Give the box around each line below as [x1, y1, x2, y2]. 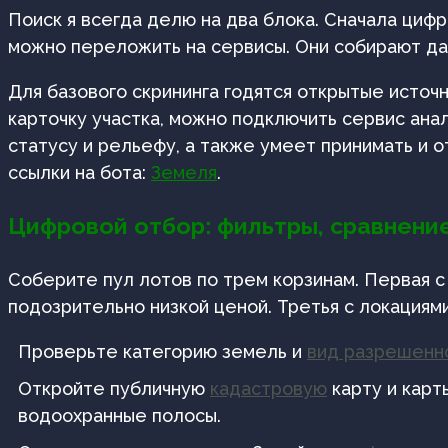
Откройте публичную [18, 378, 210, 400]
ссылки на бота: [8, 162, 151, 184]
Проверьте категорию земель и [18, 341, 307, 363]
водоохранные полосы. [18, 405, 221, 427]
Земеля [151, 162, 217, 184]
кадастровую [210, 378, 327, 400]
